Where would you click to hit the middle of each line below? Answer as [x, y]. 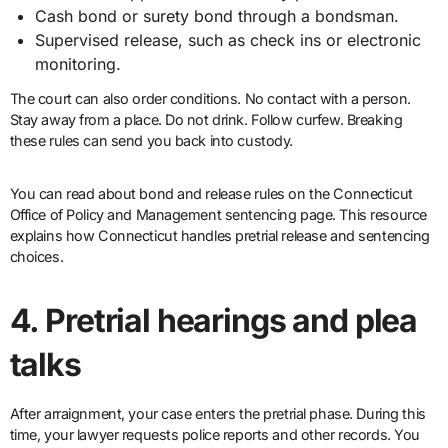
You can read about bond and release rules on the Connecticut [211, 194]
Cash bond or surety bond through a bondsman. [217, 15]
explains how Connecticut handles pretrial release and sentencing [219, 236]
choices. [36, 257]
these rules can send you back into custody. [151, 141]
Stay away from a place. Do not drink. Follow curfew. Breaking [206, 120]
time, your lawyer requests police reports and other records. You [214, 435]
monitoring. [78, 63]
